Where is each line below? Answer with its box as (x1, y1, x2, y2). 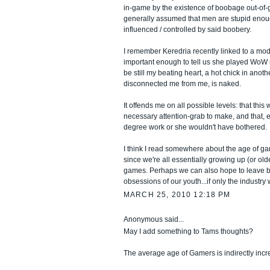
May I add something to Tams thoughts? (124, 227, 253, 236)
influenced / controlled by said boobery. (124, 25, 251, 34)
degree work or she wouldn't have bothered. (124, 122, 267, 131)
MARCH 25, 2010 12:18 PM (124, 190, 231, 199)
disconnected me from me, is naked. (124, 79, 241, 88)
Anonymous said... (124, 215, 184, 224)
